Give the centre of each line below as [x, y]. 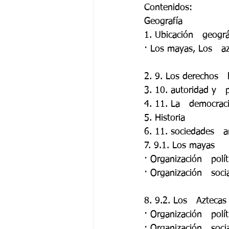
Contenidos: [170, 8]
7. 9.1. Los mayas [181, 146]
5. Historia [166, 118]
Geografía [165, 21]
